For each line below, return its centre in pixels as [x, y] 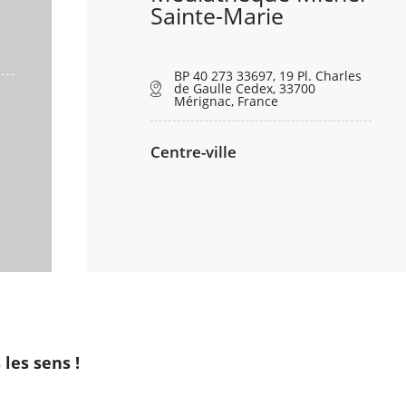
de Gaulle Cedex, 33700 [245, 89]
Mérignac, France [227, 101]
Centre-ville [193, 152]
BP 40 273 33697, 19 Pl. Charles [268, 76]
